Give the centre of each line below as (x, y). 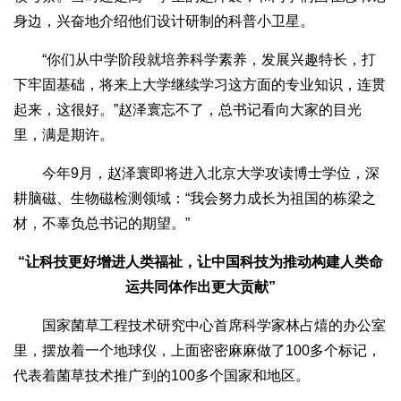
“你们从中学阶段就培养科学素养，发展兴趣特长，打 (195, 60)
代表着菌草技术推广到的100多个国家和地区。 (162, 376)
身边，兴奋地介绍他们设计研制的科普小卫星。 (164, 21)
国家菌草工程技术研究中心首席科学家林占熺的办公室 (200, 326)
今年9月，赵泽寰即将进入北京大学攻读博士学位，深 (196, 174)
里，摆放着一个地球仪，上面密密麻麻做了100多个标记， (197, 351)
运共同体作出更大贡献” (200, 287)
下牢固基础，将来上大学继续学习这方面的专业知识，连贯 (200, 85)
